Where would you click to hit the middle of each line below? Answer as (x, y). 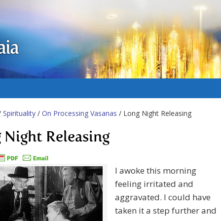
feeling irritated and (154, 184)
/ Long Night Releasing (154, 113)
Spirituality (19, 113)
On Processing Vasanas (79, 113)
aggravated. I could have (163, 197)
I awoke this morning (156, 171)
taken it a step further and (166, 211)
